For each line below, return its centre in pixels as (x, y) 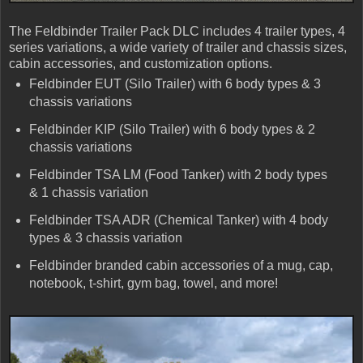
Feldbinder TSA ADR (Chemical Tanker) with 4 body (178, 220)
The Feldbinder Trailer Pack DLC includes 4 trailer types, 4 (177, 32)
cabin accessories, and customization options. (141, 64)
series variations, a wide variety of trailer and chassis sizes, (178, 48)
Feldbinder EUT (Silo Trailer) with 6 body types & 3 (175, 84)
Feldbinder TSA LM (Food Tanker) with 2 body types (178, 175)
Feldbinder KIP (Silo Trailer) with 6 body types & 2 (172, 130)
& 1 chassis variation (88, 193)
